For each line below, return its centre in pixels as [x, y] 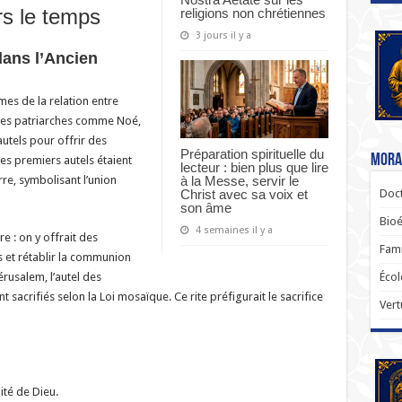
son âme [205, 208]
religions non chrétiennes [253, 13]
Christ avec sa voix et [244, 195]
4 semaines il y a [234, 231]
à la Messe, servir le [239, 181]
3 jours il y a [223, 35]
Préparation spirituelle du [252, 154]
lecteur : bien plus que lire [254, 168]
